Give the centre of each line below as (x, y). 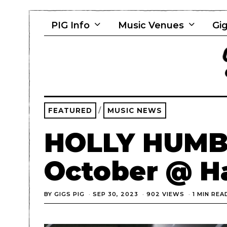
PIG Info (70, 25)
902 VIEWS (165, 194)
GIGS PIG (69, 194)
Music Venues (151, 25)
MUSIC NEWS (135, 110)
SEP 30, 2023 (116, 194)
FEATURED (70, 110)
